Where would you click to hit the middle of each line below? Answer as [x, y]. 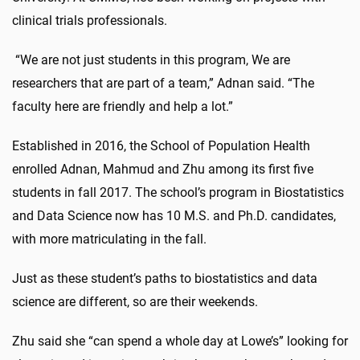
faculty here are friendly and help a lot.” [123, 106]
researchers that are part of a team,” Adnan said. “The [163, 83]
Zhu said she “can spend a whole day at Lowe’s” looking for [180, 341]
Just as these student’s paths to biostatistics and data [165, 278]
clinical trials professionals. [90, 20]
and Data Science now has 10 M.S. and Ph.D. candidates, [174, 215]
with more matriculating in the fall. [109, 239]
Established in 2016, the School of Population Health [161, 145]
